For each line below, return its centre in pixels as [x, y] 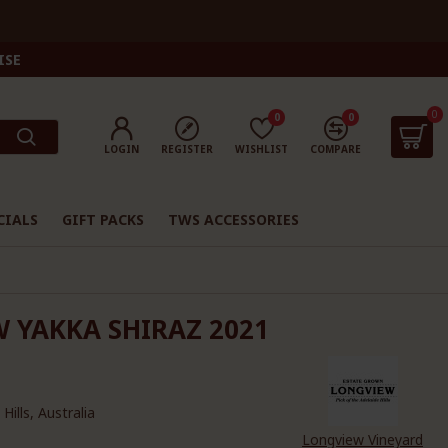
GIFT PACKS [103, 219]
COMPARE [335, 149]
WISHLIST [261, 149]
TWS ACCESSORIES [233, 219]
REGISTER [187, 149]
